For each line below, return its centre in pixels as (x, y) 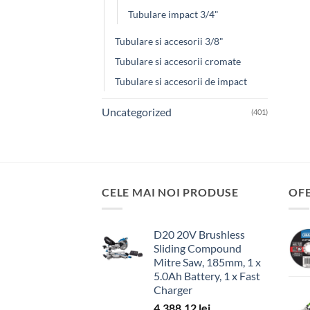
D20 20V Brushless (199, 235)
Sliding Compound (198, 248)
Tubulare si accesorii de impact (181, 81)
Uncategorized (137, 111)
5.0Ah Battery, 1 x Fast (207, 276)
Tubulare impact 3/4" (173, 14)
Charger (173, 290)
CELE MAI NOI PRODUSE (170, 192)
